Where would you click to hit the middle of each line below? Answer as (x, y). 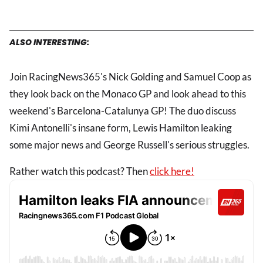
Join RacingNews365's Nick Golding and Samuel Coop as (130, 77)
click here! (172, 171)
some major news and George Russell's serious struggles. (130, 145)
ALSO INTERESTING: (49, 43)
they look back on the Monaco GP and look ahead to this (128, 94)
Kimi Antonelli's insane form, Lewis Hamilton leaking (121, 128)
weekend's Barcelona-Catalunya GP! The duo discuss (123, 111)
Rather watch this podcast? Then (80, 171)
